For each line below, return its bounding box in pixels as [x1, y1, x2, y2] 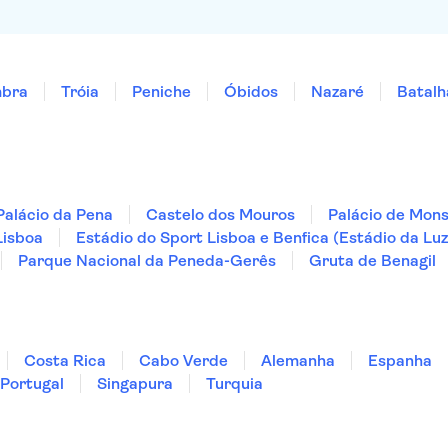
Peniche [132, 82, 191, 101]
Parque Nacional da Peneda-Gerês [18, 251, 276, 270]
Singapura [97, 374, 173, 393]
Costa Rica [24, 351, 106, 370]
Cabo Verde [139, 351, 228, 370]
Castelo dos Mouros [146, 205, 295, 224]
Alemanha [261, 351, 335, 370]
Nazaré [311, 82, 364, 101]
